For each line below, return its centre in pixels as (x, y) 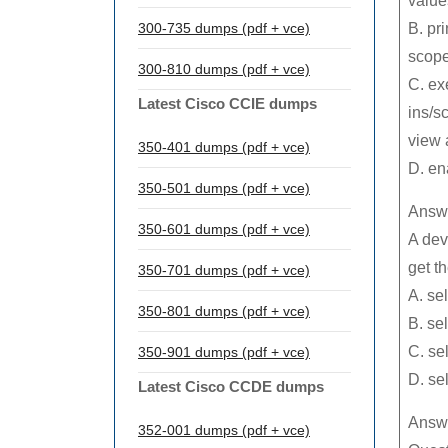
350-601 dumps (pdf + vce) (224, 229)
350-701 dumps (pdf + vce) (224, 270)
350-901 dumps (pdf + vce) (224, 352)
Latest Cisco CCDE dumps (231, 386)
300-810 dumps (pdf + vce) (224, 69)
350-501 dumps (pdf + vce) (224, 188)
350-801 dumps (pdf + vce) (224, 311)
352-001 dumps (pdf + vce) (224, 430)
